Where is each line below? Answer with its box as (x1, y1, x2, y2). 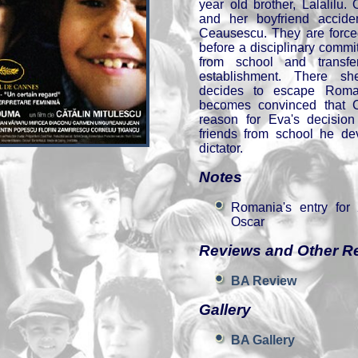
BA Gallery (231, 333, 295, 347)
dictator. (199, 141, 243, 155)
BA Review (231, 274, 296, 288)
